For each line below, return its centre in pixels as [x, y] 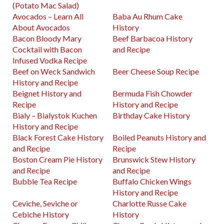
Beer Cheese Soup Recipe [156, 71]
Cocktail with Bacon [47, 49]
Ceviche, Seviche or [45, 203]
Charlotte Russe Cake [150, 203]
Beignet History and [47, 93]
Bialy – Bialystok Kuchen [55, 115]
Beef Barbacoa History [153, 38]
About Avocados [41, 27]
